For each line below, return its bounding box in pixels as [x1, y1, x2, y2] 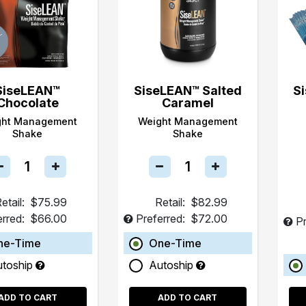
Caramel [161, 95, 214, 110]
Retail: [154, 195, 185, 209]
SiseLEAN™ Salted [133, 83, 242, 98]
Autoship [148, 258, 196, 272]
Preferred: [135, 211, 185, 225]
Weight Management [137, 115, 238, 127]
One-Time [148, 236, 201, 250]
